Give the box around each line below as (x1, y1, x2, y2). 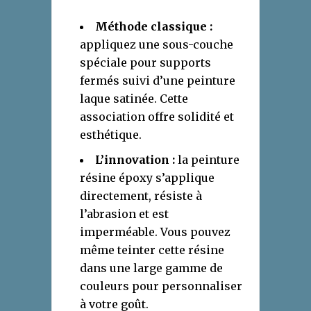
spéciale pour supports (80, 56, 211, 70)
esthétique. (80, 128, 142, 142)
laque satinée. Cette (80, 92, 188, 106)
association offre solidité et (80, 110, 234, 124)
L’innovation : (95, 153, 175, 167)
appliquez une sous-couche (80, 37, 233, 52)
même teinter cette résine (80, 243, 224, 258)
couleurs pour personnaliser (80, 279, 242, 294)
